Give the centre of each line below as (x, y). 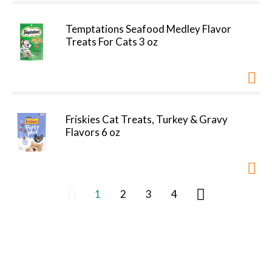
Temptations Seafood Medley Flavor (148, 29)
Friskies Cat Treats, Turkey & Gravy (147, 119)
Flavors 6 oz (93, 132)
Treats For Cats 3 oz (112, 42)
